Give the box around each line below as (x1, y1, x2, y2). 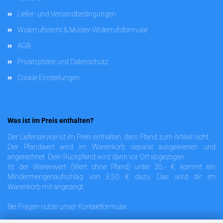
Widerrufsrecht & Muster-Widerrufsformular (17, 26, 148, 34)
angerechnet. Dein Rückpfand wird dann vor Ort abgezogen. (7, 153, 186, 161)
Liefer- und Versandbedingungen (17, 10, 116, 18)
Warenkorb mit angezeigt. (7, 183, 85, 191)
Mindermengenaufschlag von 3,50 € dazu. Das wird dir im (7, 173, 216, 181)
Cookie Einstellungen (17, 74, 80, 82)
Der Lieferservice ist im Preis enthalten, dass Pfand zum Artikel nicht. (7, 133, 210, 141)
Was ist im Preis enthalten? (7, 116, 94, 125)
